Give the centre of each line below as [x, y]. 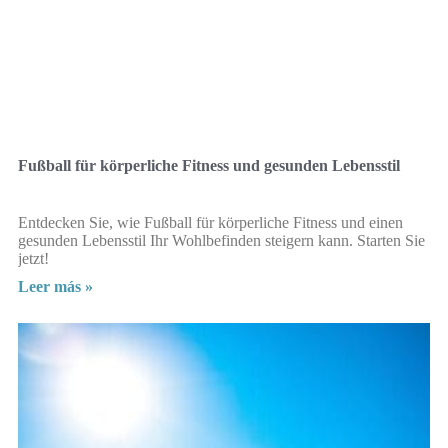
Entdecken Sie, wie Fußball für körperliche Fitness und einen [210, 223]
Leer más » [55, 287]
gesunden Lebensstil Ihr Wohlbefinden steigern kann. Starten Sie [221, 241]
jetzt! [33, 259]
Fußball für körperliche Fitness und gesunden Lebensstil [209, 166]
